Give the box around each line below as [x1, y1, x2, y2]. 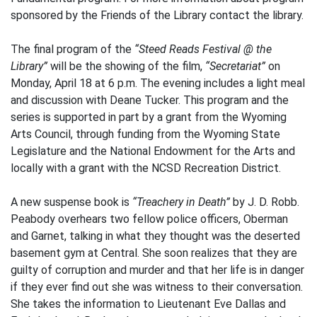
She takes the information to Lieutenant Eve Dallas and [11, 297, 286, 311]
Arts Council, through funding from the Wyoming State [11, 127, 280, 141]
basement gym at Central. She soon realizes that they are [11, 246, 297, 260]
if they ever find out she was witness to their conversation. [11, 280, 303, 294]
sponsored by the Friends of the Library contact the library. [11, 8, 304, 22]
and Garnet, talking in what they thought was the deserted [11, 229, 300, 243]
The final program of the [11, 42, 134, 56]
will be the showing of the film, [47, 59, 205, 73]
